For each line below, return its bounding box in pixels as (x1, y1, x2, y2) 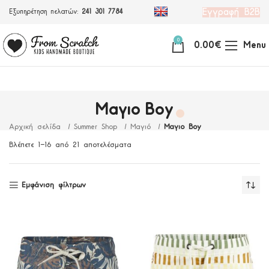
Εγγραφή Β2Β (202, 7, 260, 17)
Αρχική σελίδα (9, 123, 65, 131)
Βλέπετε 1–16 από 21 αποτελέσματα (9, 141, 131, 149)
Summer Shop (74, 123, 121, 131)
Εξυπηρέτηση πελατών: (9, 8, 82, 16)
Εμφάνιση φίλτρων (21, 181, 86, 189)
